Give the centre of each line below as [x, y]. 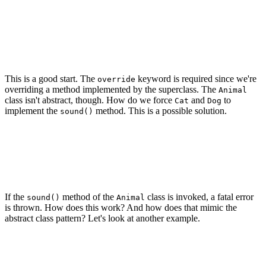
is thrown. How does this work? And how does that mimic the [121, 208]
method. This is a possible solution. [160, 111]
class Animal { [38, 132]
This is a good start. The [51, 79]
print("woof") [55, 36]
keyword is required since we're [196, 79]
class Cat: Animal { [50, 239]
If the [16, 197]
